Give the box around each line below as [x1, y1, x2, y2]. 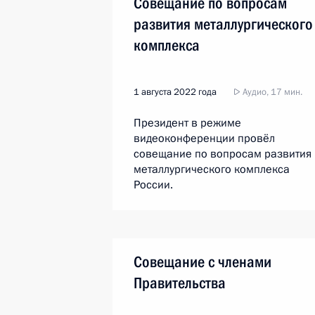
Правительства [134, 274, 226, 292]
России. [134, 177, 173, 193]
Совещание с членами [134, 253, 271, 271]
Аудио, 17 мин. [240, 86, 302, 98]
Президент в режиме [134, 115, 241, 131]
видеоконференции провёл [134, 131, 275, 146]
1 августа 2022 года [134, 86, 217, 98]
